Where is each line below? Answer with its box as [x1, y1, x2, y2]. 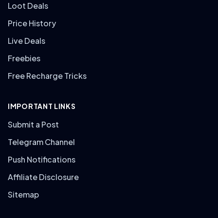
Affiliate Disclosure [8, 172, 79, 182]
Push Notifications [8, 154, 75, 165]
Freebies [8, 53, 40, 64]
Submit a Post [8, 119, 59, 130]
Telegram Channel [8, 137, 75, 147]
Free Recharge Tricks [8, 71, 87, 81]
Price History [8, 18, 56, 29]
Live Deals [8, 36, 45, 46]
